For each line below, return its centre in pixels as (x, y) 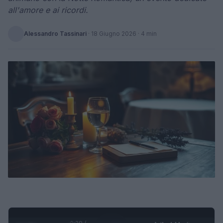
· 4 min (147, 34)
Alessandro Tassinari (55, 34)
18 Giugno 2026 (114, 34)
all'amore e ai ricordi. (48, 10)
